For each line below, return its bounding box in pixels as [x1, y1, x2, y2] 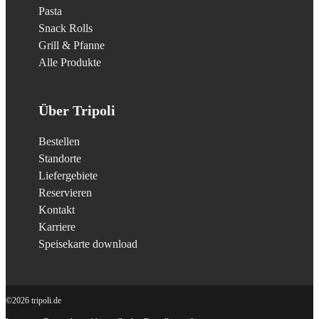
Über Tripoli [38, 103, 115, 119]
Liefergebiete [38, 169, 98, 183]
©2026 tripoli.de [6, 295, 61, 305]
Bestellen [38, 135, 80, 149]
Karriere [38, 221, 75, 234]
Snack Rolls [38, 21, 93, 35]
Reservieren [38, 187, 92, 200]
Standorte [38, 152, 81, 166]
